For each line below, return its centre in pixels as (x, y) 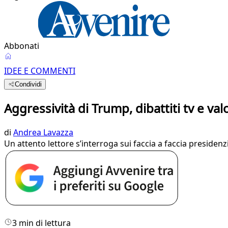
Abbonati (22, 46)
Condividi (28, 84)
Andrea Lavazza (43, 132)
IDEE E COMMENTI (40, 71)
